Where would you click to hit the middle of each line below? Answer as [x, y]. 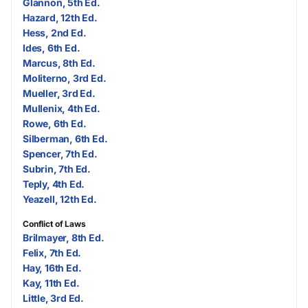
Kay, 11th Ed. [51, 283]
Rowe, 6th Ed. [55, 123]
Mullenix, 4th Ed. [62, 108]
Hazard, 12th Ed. [60, 17]
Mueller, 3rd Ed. [59, 93]
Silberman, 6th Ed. [65, 138]
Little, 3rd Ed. [54, 298]
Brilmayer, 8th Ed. [64, 237]
